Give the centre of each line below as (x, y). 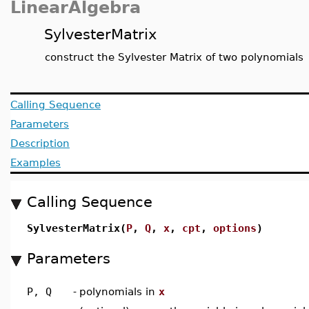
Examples (36, 162)
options (235, 228)
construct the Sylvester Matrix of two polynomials (174, 57)
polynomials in (119, 291)
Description (40, 143)
